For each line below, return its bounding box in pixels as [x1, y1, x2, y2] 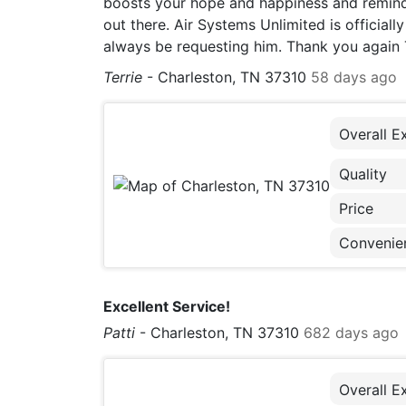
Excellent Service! [103, 297, 230, 315]
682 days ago [304, 324, 399, 342]
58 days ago [311, 68, 397, 86]
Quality [339, 164, 387, 183]
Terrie [103, 68, 142, 86]
